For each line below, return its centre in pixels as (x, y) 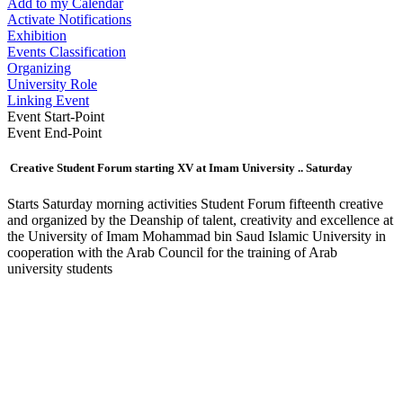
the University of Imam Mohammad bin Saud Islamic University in (197, 236)
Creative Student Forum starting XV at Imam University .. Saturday (180, 168)
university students (60, 268)
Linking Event (48, 101)
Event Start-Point (56, 117)
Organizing (39, 68)
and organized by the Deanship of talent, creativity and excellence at (200, 219)
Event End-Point (54, 133)
